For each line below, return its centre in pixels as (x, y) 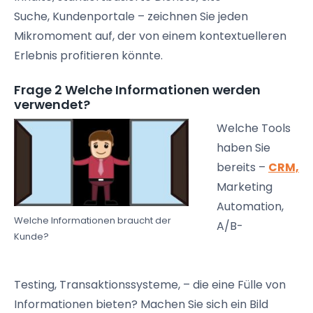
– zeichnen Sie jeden (191, 16)
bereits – (242, 167)
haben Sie (243, 148)
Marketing (245, 187)
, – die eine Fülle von (232, 285)
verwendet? (52, 104)
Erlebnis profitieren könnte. (88, 56)
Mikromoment (53, 36)
